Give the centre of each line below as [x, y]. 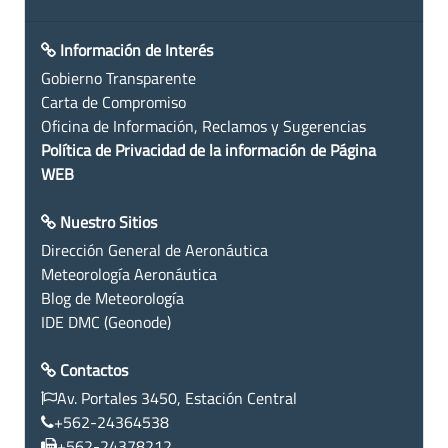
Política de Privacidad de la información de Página [208, 149]
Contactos [94, 369]
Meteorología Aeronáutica [129, 273]
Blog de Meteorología [112, 297]
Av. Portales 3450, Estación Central [177, 397]
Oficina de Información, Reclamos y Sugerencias [203, 125]
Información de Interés [136, 49]
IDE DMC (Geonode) [106, 321]
